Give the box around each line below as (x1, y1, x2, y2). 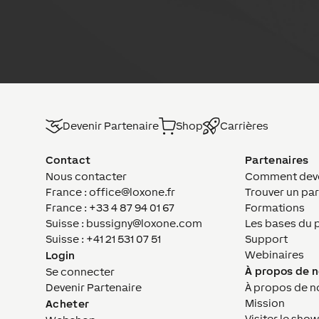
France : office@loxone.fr (46, 186, 175, 199)
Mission (245, 297, 285, 310)
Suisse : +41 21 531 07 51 (46, 233, 161, 246)
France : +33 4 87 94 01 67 (46, 202, 174, 214)
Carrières (220, 120, 268, 132)
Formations (245, 202, 305, 214)
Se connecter (46, 266, 115, 278)
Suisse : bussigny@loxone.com (46, 217, 202, 230)
